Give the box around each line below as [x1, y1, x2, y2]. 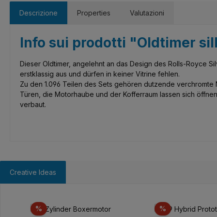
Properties [77, 9, 110, 17]
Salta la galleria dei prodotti [22, 194, 109, 202]
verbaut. [20, 100, 46, 108]
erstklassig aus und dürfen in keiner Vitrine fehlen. [20, 70, 182, 78]
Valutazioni [130, 9, 164, 17]
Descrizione [19, 9, 58, 17]
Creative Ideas [10, 168, 56, 176]
